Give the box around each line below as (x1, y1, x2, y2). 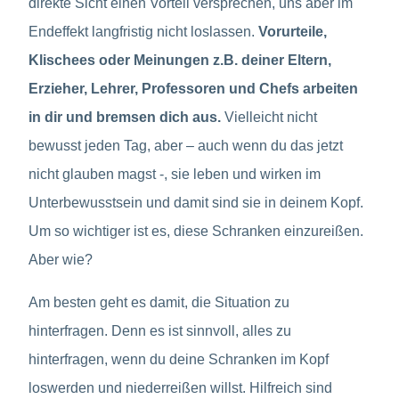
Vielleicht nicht (224, 109, 317, 125)
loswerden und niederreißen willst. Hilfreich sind (28, 379, 332, 395)
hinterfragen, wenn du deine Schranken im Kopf (28, 351, 329, 367)
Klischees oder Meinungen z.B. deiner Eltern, (28, 52, 331, 68)
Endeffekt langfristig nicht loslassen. (28, 23, 258, 39)
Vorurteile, (258, 23, 327, 39)
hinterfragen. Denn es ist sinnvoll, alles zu (28, 322, 291, 338)
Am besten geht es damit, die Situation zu (28, 294, 289, 310)
